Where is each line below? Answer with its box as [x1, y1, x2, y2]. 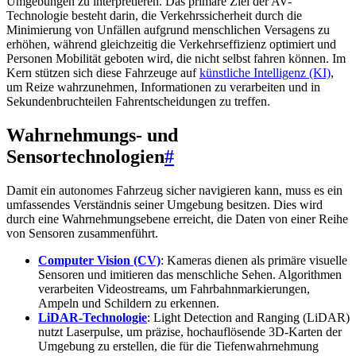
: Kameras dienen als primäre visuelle [161, 253, 347, 267]
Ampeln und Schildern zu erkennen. [38, 296, 219, 310]
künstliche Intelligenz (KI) [199, 66, 331, 80]
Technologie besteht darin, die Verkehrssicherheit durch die [6, 9, 302, 23]
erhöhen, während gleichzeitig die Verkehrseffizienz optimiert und [6, 37, 336, 52]
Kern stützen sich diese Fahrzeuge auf [6, 66, 199, 80]
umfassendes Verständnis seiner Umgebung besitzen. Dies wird [6, 197, 323, 211]
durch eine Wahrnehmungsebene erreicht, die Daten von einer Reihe [6, 211, 348, 226]
